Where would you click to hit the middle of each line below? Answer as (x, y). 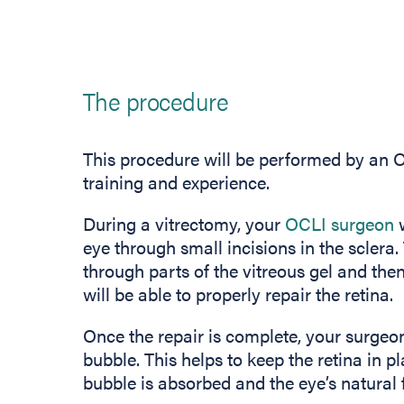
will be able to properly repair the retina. (238, 294)
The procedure (156, 100)
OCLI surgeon (340, 224)
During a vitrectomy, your (184, 224)
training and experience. (176, 182)
